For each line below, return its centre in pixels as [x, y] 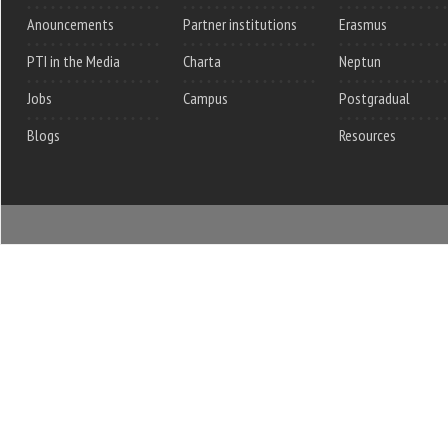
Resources [367, 135]
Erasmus [363, 24]
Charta [202, 61]
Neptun [360, 61]
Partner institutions [240, 24]
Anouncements [70, 24]
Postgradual [374, 98]
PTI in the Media [73, 61]
